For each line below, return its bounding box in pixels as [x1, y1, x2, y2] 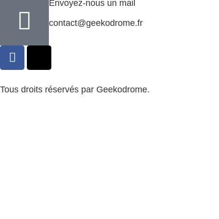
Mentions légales [104, 110, 170, 121]
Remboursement [29, 110, 94, 121]
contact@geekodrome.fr [49, 18, 143, 28]
